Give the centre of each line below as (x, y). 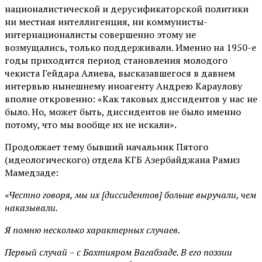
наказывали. (31, 207)
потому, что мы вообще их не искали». (91, 124)
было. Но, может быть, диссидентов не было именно (123, 111)
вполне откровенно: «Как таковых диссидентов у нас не (131, 99)
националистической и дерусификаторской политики (127, 8)
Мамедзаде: (32, 172)
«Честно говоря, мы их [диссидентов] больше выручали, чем (130, 194)
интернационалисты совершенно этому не (100, 34)
